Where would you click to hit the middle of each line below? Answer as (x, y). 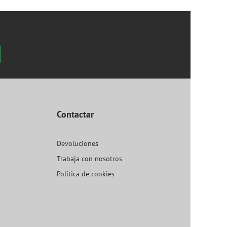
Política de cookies (85, 174)
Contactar (75, 115)
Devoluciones (77, 144)
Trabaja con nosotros (89, 159)
